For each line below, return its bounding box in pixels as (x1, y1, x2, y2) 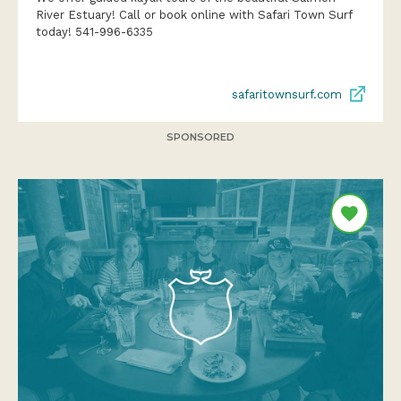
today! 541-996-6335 (36, 24, 153, 38)
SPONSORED (166, 130, 235, 143)
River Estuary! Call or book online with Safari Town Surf (36, 7, 352, 21)
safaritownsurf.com (232, 87, 342, 101)
